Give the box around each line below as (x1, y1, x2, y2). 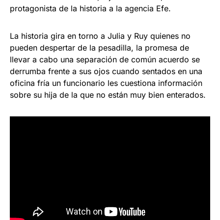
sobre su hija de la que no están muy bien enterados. (10, 89, 206, 100)
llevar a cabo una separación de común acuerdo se (10, 54, 200, 64)
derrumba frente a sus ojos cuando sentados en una (10, 66, 202, 76)
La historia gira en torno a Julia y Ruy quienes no (10, 30, 191, 41)
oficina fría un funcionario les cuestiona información (10, 78, 202, 88)
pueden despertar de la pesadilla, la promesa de (10, 42, 189, 53)
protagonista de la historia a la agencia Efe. (10, 3, 171, 13)
